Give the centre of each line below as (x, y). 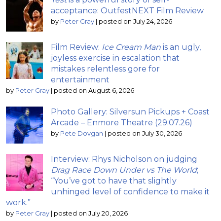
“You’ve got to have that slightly (114, 181)
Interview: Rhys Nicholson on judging (124, 159)
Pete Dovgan (82, 133)
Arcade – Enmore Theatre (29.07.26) (122, 122)
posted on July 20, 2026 (91, 213)
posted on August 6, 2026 (94, 90)
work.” (18, 202)
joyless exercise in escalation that (115, 58)
